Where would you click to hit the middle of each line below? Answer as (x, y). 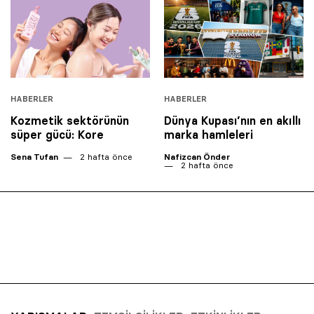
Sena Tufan (34, 157)
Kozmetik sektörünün (70, 121)
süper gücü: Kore (57, 135)
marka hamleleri (209, 135)
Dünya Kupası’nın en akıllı (232, 121)
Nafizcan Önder (197, 157)
